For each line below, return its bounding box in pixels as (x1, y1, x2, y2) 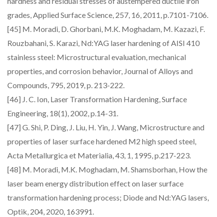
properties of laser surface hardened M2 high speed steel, (7, 137, 196, 146)
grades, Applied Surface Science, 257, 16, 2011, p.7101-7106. (7, 10, 208, 19)
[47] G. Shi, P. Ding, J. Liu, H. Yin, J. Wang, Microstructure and (7, 123, 204, 132)
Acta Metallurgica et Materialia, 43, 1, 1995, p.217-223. (7, 151, 191, 160)
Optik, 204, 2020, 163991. (7, 207, 94, 216)
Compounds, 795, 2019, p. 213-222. (7, 80, 124, 90)
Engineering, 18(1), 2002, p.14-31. (7, 108, 118, 118)
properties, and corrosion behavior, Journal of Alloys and (7, 66, 193, 76)
